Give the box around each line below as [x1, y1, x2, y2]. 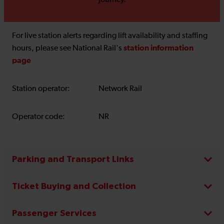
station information [123, 44, 193, 52]
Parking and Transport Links [12, 155, 134, 165]
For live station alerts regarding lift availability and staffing [12, 32, 207, 40]
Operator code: [12, 113, 65, 121]
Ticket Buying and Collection [12, 181, 136, 191]
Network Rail [98, 85, 142, 93]
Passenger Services [12, 208, 96, 218]
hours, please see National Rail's [12, 44, 123, 53]
